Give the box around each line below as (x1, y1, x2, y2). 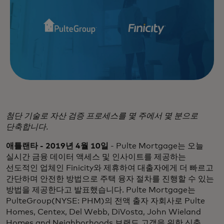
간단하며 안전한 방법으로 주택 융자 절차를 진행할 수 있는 (6, 175, 214, 183)
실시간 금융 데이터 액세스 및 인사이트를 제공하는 (6, 153, 186, 161)
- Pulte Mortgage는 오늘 (108, 142, 203, 150)
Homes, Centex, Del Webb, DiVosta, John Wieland (6, 208, 201, 216)
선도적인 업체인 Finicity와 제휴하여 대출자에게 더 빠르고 (6, 164, 213, 172)
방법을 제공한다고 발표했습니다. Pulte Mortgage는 (6, 186, 195, 194)
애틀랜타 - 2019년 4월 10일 (6, 142, 108, 150)
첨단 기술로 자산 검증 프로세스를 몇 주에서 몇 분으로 (6, 112, 198, 120)
